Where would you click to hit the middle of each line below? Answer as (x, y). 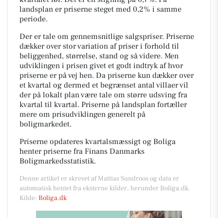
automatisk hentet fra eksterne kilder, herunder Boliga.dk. (105, 188)
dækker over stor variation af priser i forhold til (99, 46)
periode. (34, 19)
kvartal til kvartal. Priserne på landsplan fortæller (103, 104)
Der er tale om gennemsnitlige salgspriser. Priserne (107, 36)
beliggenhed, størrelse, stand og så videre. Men (99, 56)
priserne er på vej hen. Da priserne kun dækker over (107, 75)
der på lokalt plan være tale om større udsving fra (103, 95)
